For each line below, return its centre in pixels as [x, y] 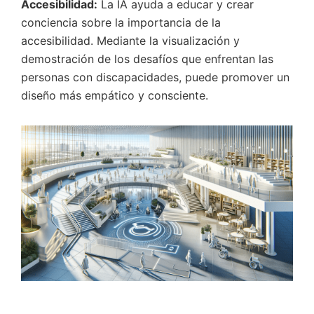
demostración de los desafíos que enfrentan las [147, 59]
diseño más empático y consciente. [115, 95]
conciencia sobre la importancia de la [121, 22]
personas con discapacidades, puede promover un [155, 77]
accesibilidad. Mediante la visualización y [130, 41]
